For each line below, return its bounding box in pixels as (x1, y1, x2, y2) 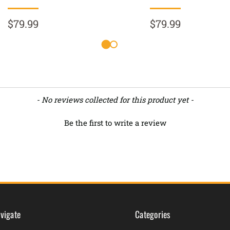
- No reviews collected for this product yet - (36, 94, 194, 105)
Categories (135, 207, 171, 221)
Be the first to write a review (64, 118, 166, 128)
